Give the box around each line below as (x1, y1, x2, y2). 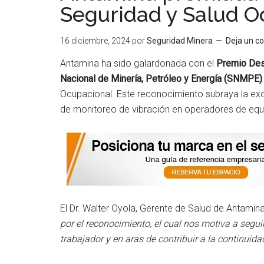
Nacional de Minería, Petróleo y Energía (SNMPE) (60, 73, 262, 84)
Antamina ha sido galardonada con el (60, 58, 216, 69)
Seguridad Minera (147, 36, 213, 45)
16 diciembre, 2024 (60, 36, 130, 45)
